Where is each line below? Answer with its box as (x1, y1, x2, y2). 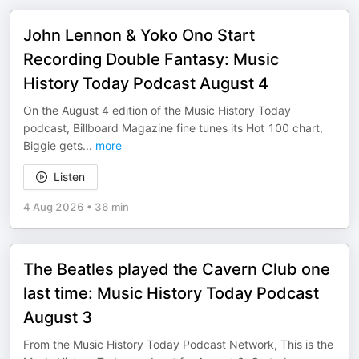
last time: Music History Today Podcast (23, 284, 319, 304)
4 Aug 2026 (23, 200, 84, 214)
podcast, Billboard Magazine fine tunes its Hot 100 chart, (23, 121, 323, 135)
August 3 (23, 308, 92, 328)
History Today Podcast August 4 (23, 74, 268, 94)
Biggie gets (23, 139, 83, 153)
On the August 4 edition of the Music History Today (23, 103, 291, 118)
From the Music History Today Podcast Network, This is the (23, 337, 333, 352)
